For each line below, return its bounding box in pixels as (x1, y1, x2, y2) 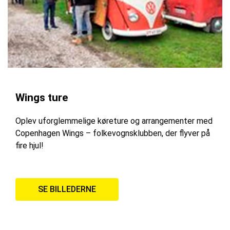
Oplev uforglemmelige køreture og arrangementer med (15, 116, 213, 126)
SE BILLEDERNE (38, 184, 96, 194)
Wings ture (15, 91, 68, 104)
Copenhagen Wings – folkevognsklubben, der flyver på (15, 128, 210, 139)
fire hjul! (15, 141, 44, 151)
